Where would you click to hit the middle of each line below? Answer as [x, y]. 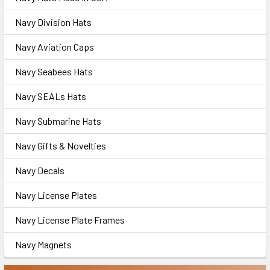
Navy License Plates [56, 195]
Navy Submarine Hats [58, 121]
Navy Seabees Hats [54, 71]
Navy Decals [40, 170]
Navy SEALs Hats [51, 96]
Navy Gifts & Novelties [61, 146]
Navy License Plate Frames [70, 220]
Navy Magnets [43, 244]
